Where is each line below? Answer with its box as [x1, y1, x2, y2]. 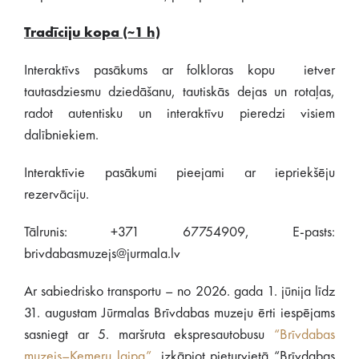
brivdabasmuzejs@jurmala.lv [24, 247, 180, 261]
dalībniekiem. [24, 128, 99, 143]
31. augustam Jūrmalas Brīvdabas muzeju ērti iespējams [24, 306, 335, 321]
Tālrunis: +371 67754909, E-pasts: [24, 225, 335, 240]
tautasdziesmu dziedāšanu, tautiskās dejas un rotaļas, [24, 85, 335, 99]
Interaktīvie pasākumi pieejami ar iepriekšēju [24, 166, 335, 180]
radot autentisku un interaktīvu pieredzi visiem [24, 107, 335, 121]
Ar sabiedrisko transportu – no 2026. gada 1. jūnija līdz [24, 284, 335, 299]
